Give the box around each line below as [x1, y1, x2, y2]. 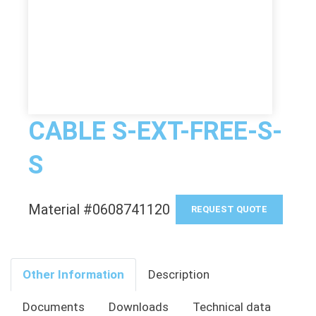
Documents [23, 300, 85, 314]
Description [148, 267, 209, 281]
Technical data [193, 300, 271, 314]
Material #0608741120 [28, 201, 170, 218]
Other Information [23, 267, 124, 281]
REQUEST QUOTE [190, 204, 267, 214]
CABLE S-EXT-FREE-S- [28, 116, 282, 146]
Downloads [109, 300, 169, 314]
